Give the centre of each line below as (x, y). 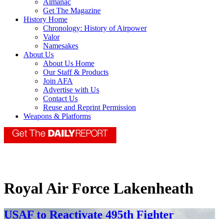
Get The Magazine (72, 11)
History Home (45, 20)
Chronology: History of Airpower (95, 28)
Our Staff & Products (76, 72)
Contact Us (60, 99)
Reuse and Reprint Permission (89, 108)
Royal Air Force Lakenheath (99, 188)
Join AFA (58, 81)
